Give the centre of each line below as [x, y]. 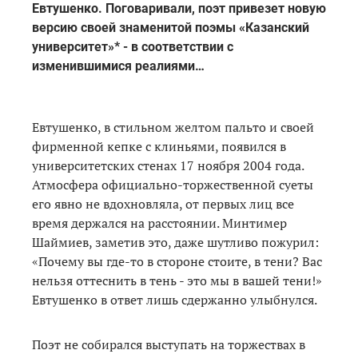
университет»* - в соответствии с [133, 46]
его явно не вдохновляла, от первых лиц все [163, 203]
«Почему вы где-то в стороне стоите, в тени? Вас [177, 261]
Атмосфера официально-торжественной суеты [173, 184]
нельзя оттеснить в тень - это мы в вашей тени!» [177, 280]
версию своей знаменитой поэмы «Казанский [171, 27]
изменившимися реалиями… [118, 66]
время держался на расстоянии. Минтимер [159, 223]
